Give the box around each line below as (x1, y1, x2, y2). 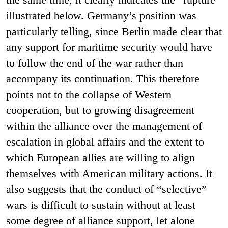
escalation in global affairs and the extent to (6, 135, 204, 148)
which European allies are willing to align (6, 151, 195, 164)
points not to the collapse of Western (6, 88, 172, 101)
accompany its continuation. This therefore (6, 72, 199, 85)
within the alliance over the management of (6, 119, 202, 132)
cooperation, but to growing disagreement (6, 103, 194, 117)
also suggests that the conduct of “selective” (6, 182, 207, 195)
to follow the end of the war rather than (6, 56, 183, 69)
